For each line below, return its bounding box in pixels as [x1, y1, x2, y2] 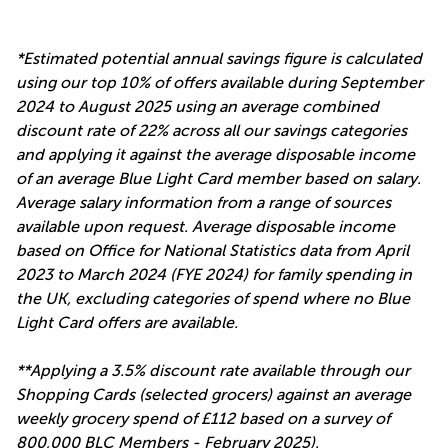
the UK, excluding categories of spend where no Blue [16, 288, 410, 308]
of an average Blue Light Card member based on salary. [16, 168, 421, 188]
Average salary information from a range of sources [16, 192, 391, 212]
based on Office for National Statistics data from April [16, 240, 409, 260]
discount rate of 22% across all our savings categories [16, 120, 407, 140]
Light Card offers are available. [16, 312, 238, 332]
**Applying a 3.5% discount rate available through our [16, 360, 410, 380]
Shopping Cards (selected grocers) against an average [16, 384, 411, 404]
